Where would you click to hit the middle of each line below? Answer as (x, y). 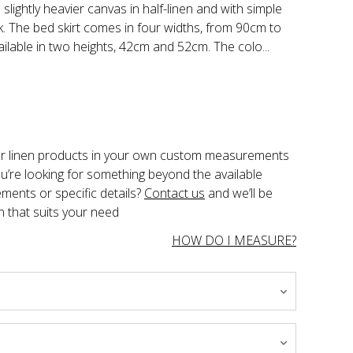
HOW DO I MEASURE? (234, 240)
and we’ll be (240, 193)
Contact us (175, 193)
